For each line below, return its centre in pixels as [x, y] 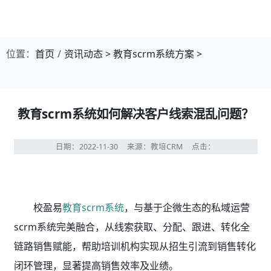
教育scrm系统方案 [154, 54]
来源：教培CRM [159, 147]
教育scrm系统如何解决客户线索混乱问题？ [135, 114]
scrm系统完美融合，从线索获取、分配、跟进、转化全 [132, 227]
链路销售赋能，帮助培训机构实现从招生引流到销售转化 [135, 246]
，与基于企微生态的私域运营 [187, 207]
